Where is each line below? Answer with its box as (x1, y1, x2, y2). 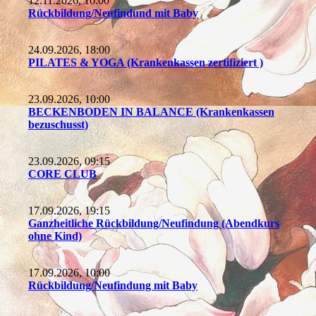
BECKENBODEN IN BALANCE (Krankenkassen (28, 106, 274, 118)
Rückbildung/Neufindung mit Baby (28, 279, 197, 291)
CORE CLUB (28, 168, 97, 180)
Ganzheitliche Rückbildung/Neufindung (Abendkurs (28, 217, 279, 229)
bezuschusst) (28, 119, 88, 130)
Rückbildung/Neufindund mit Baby (28, 7, 198, 19)
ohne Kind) (28, 230, 82, 242)
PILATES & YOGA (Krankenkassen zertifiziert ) (28, 56, 263, 68)
